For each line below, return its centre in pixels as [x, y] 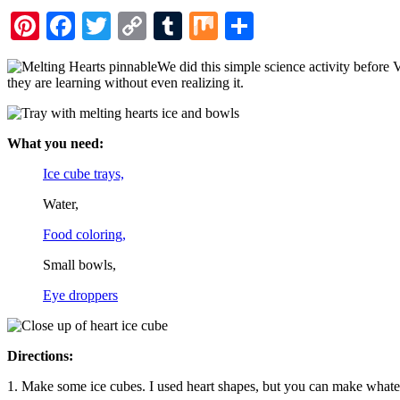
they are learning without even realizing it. [125, 82]
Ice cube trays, [83, 173]
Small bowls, [79, 264]
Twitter [152, 25]
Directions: [40, 355]
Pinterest [89, 25]
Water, [61, 204]
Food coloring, [84, 234]
